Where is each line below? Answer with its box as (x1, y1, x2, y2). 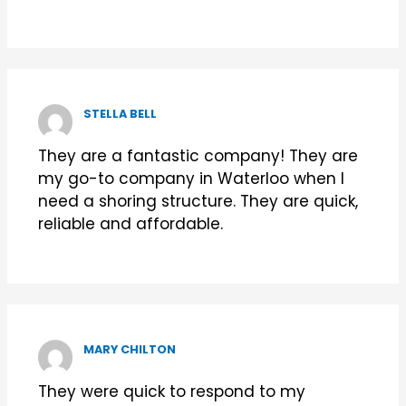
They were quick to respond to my (37, 380, 305, 402)
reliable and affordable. (37, 212, 223, 235)
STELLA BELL (83, 106, 158, 122)
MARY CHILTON (83, 342, 177, 358)
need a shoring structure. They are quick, (37, 189, 358, 212)
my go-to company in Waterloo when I (37, 167, 344, 189)
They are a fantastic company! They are (37, 144, 358, 167)
